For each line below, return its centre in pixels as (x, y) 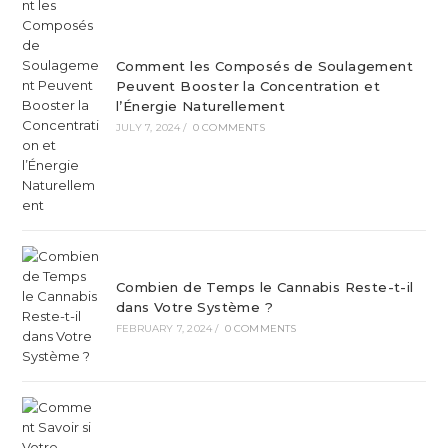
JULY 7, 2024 (148, 127)
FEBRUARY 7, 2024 (164, 328)
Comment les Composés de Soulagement (264, 66)
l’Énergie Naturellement (200, 106)
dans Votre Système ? (194, 307)
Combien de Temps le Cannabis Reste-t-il (264, 287)
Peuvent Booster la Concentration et (247, 86)
